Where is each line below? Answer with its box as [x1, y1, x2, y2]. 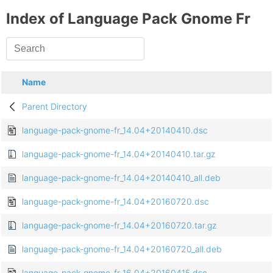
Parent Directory [22, 101, 87, 112]
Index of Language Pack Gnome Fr [6, 10, 250, 28]
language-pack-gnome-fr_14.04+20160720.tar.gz [22, 220, 216, 231]
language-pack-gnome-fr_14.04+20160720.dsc [22, 196, 209, 207]
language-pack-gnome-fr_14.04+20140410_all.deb [22, 172, 221, 183]
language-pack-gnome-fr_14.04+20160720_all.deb [22, 244, 222, 255]
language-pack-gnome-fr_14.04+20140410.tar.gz [22, 149, 215, 160]
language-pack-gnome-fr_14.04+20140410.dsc [22, 125, 208, 136]
